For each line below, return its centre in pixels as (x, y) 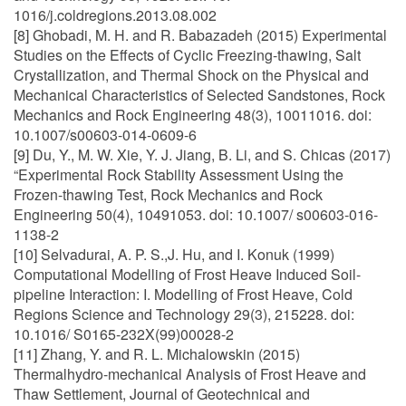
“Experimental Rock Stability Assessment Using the (179, 174)
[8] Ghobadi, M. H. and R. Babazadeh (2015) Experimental (200, 35)
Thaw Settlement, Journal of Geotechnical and (162, 394)
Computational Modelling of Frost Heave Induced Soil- (187, 274)
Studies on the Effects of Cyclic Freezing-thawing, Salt (187, 55)
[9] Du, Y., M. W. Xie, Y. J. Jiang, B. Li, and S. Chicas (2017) (202, 155)
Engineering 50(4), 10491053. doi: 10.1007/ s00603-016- (196, 214)
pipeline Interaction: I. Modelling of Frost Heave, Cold (183, 294)
